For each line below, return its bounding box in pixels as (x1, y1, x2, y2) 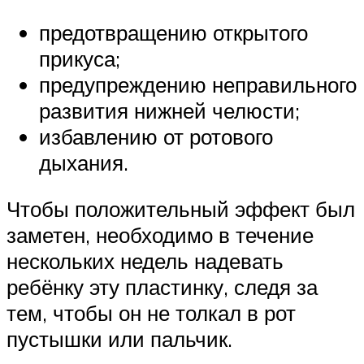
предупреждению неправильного (39, 71, 357, 97)
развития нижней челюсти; (39, 97, 300, 123)
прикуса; (39, 45, 120, 71)
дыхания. (39, 149, 128, 175)
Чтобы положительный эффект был (6, 196, 355, 223)
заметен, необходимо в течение (6, 222, 314, 249)
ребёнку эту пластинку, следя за (6, 274, 318, 301)
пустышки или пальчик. (6, 326, 232, 353)
